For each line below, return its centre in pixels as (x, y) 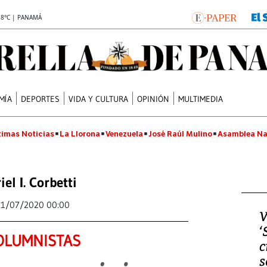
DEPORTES (41, 99)
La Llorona (80, 134)
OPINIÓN (153, 99)
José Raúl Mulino (180, 134)
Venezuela (124, 134)
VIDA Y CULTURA (99, 99)
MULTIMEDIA (201, 99)
